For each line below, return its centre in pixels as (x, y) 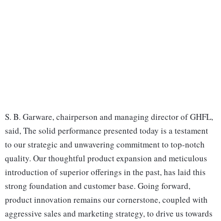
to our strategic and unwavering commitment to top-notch (105, 145)
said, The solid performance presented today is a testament (107, 131)
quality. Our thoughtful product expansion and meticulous (106, 158)
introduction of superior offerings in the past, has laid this (105, 172)
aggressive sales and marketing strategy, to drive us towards (109, 214)
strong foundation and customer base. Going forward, (98, 186)
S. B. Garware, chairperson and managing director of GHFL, (109, 117)
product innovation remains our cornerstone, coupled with (106, 200)
